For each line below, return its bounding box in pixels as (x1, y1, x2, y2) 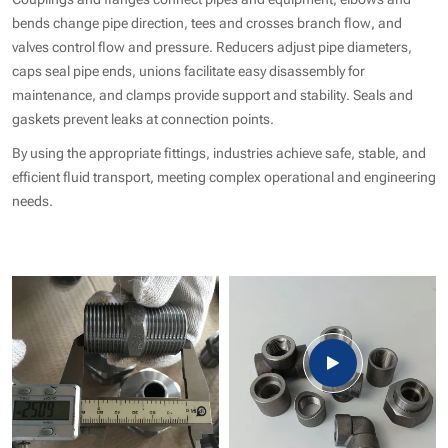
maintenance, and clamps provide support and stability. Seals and (12, 82, 413, 104)
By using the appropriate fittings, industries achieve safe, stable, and (12, 140, 426, 162)
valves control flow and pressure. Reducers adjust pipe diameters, (12, 34, 412, 56)
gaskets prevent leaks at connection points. (12, 106, 277, 128)
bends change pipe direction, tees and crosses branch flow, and (12, 10, 402, 32)
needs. (12, 188, 53, 210)
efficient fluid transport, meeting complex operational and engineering (12, 164, 436, 186)
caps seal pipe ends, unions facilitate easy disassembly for (12, 58, 365, 80)
